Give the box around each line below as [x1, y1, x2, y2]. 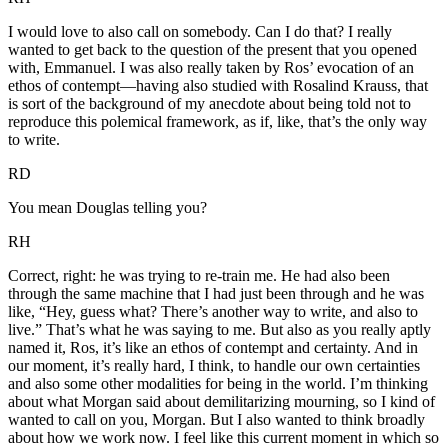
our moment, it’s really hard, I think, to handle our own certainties [8, 357, 420, 375]
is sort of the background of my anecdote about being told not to [8, 95, 411, 113]
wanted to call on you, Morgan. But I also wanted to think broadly [8, 411, 425, 429]
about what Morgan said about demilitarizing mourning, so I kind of [8, 393, 435, 411]
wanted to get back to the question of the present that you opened [8, 41, 417, 59]
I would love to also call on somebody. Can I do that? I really [8, 23, 392, 41]
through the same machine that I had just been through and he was [8, 285, 424, 303]
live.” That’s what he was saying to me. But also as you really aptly [8, 321, 431, 339]
